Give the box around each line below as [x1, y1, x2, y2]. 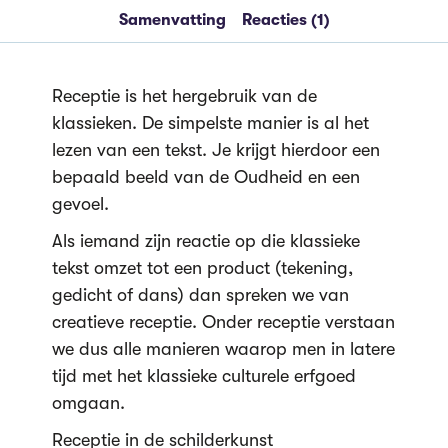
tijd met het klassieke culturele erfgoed [51, 366, 356, 386]
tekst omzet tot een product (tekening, [51, 258, 353, 278]
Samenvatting [118, 10, 226, 29]
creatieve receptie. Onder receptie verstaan [51, 312, 395, 332]
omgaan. [51, 393, 125, 413]
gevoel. [51, 194, 109, 214]
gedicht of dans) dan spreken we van [51, 285, 349, 305]
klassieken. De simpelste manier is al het [51, 113, 369, 133]
